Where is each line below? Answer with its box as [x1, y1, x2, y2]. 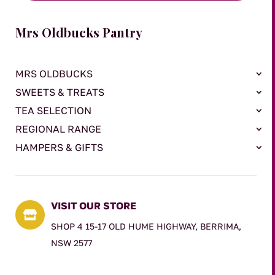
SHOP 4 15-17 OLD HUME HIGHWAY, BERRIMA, [51, 220, 241, 231]
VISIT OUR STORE [51, 199, 136, 212]
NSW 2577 [51, 237, 92, 248]
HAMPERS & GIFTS [15, 141, 103, 153]
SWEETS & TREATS [15, 85, 104, 98]
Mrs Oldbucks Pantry [15, 23, 142, 41]
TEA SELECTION [15, 104, 91, 117]
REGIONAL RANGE [15, 122, 101, 135]
